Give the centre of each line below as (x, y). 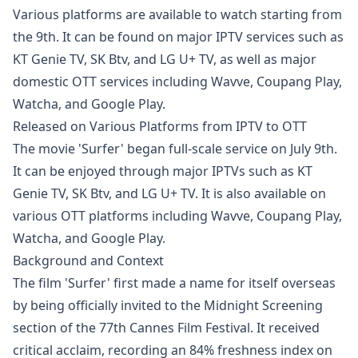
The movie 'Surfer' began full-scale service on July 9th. (175, 149)
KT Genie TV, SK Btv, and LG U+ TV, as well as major (165, 59)
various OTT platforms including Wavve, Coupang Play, (177, 216)
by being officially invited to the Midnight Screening (168, 305)
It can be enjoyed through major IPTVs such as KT (163, 171)
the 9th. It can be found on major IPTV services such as (178, 37)
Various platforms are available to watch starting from (177, 14)
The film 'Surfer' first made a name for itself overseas (174, 283)
